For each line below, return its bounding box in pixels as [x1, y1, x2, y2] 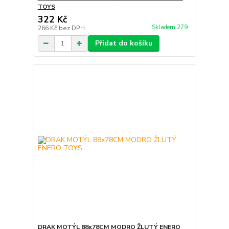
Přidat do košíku [95, 38, 152, 49]
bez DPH [58, 24, 85, 33]
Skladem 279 [151, 23, 189, 31]
